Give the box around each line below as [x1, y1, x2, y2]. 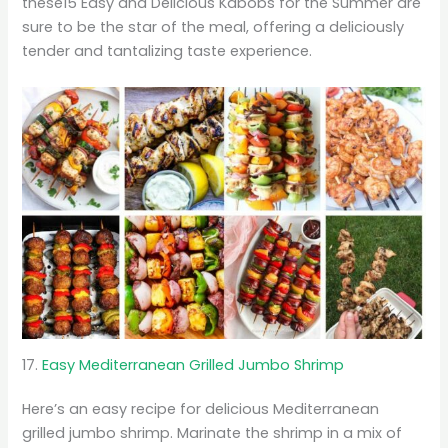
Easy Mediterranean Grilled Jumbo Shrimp [42, 355, 345, 376]
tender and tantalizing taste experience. [22, 41, 313, 62]
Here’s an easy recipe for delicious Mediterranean [22, 399, 380, 420]
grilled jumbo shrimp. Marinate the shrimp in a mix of [22, 423, 403, 444]
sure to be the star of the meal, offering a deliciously [22, 17, 405, 38]
